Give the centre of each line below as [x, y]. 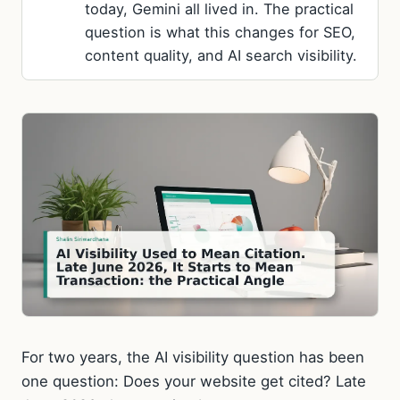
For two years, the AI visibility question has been [193, 358]
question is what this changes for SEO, [220, 32]
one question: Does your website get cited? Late [194, 382]
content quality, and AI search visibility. [221, 55]
